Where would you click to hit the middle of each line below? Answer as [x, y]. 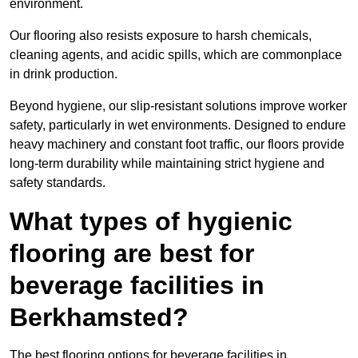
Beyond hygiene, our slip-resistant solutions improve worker [178, 106]
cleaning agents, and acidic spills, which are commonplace [176, 55]
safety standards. [58, 183]
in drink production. [64, 74]
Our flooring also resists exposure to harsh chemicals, [161, 36]
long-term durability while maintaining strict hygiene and [167, 164]
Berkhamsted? [99, 318]
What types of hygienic [151, 222]
